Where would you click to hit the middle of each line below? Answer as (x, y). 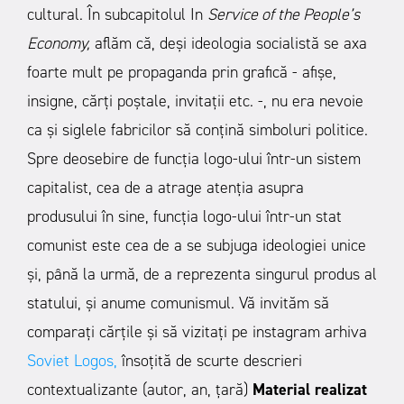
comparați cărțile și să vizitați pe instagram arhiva (197, 331)
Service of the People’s (284, 14)
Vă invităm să (284, 303)
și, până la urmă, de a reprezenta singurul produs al (202, 274)
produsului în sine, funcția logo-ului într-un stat (184, 216)
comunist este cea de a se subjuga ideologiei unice (197, 245)
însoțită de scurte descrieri (210, 360)
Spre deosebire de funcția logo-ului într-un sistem (194, 158)
